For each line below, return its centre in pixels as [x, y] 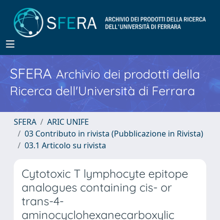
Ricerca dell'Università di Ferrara [102, 91]
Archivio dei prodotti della [128, 74]
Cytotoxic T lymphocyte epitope [105, 174]
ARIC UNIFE [68, 122]
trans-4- [43, 201]
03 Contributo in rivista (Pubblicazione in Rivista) [114, 134]
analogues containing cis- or [97, 187]
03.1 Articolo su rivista [65, 145]
